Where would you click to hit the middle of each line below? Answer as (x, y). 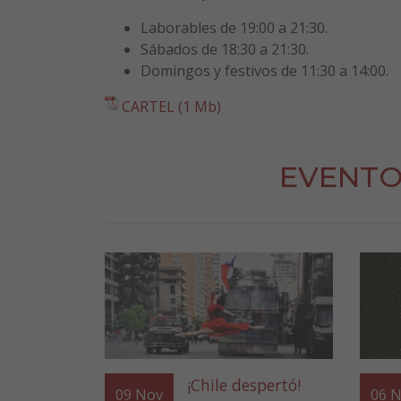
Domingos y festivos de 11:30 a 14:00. (264, 70)
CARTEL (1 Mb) (171, 106)
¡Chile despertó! (244, 385)
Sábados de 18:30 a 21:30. (225, 49)
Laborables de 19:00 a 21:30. (234, 27)
